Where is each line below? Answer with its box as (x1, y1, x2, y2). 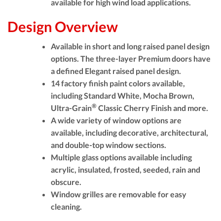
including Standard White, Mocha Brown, (51, 90, 194, 100)
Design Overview (7, 18, 118, 35)
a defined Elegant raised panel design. (51, 66, 181, 75)
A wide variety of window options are (51, 115, 182, 125)
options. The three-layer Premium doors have (51, 53, 211, 63)
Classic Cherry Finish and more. (97, 103, 208, 112)
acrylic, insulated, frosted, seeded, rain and (51, 164, 200, 174)
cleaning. (51, 201, 82, 211)
